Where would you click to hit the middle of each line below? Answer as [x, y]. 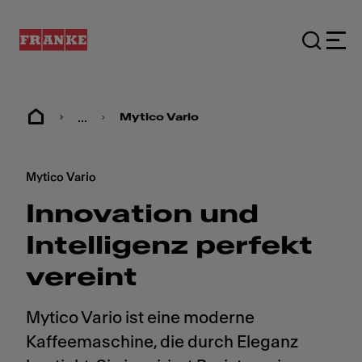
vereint [82, 278]
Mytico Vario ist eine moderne [140, 318]
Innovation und [142, 215]
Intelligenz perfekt [169, 246]
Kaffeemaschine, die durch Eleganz [162, 342]
